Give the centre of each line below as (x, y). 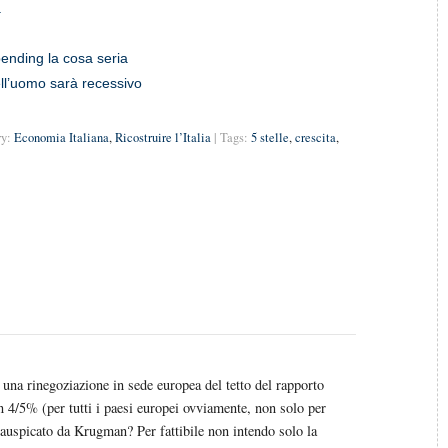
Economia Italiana (61, 137)
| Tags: (231, 137)
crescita (315, 137)
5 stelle (270, 137)
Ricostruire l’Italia (163, 137)
